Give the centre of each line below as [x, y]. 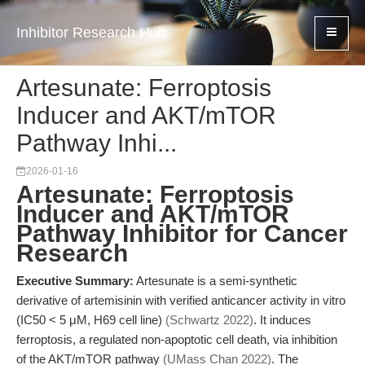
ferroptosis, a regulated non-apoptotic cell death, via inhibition [177, 339]
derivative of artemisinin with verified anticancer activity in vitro [181, 300]
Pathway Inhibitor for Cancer [182, 233]
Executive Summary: [75, 281]
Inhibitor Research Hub [91, 33]
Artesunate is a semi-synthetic [215, 281]
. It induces [282, 320]
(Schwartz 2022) [209, 320]
